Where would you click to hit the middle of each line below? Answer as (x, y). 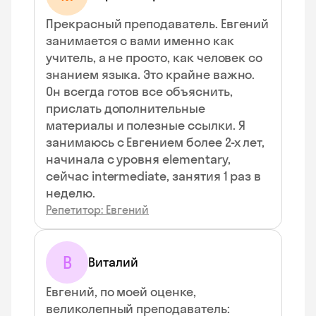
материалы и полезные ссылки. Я (146, 125)
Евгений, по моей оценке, (121, 292)
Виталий (113, 262)
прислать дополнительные (126, 108)
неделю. (71, 193)
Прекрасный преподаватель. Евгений (158, 24)
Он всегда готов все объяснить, (139, 91)
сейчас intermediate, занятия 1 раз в (154, 176)
